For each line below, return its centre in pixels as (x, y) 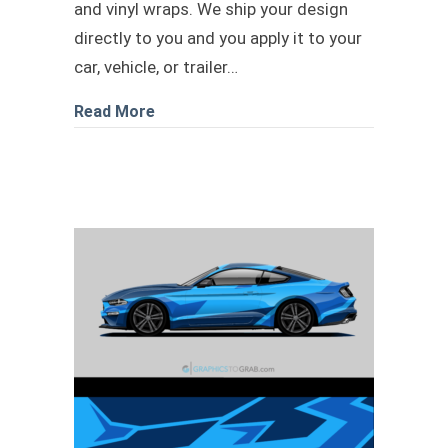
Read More (114, 111)
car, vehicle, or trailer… (156, 67)
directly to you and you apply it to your (218, 38)
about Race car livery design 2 (266, 110)
